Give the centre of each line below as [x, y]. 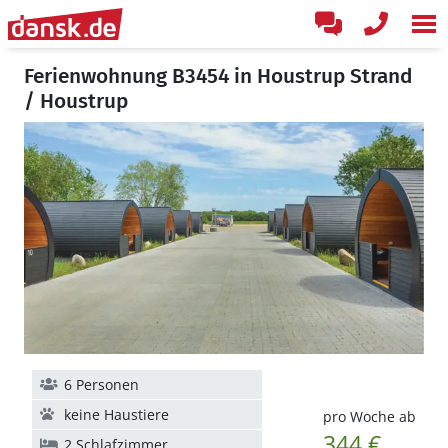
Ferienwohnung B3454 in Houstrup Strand [218, 76]
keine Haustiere [116, 414]
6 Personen [101, 384]
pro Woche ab [369, 416]
